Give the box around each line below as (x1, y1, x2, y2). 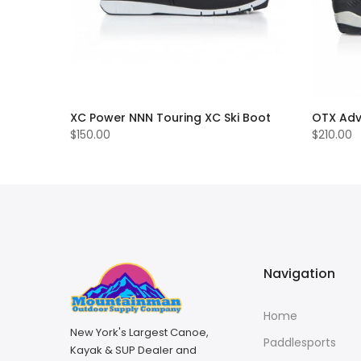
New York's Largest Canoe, (70, 324, 209, 340)
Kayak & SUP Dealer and (70, 342, 197, 358)
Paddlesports (263, 334, 336, 351)
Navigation (263, 264, 335, 283)
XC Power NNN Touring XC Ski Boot (70, 110, 271, 126)
